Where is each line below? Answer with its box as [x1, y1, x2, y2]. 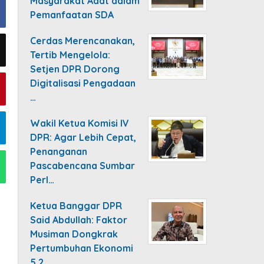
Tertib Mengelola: [30, 49, 111, 61]
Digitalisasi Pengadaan [30, 77, 136, 89]
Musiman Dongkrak [30, 228, 118, 240]
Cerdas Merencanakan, [30, 35, 136, 47]
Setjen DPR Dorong [30, 63, 120, 75]
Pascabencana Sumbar [30, 160, 136, 171]
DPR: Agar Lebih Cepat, [30, 131, 137, 143]
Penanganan [30, 146, 88, 157]
